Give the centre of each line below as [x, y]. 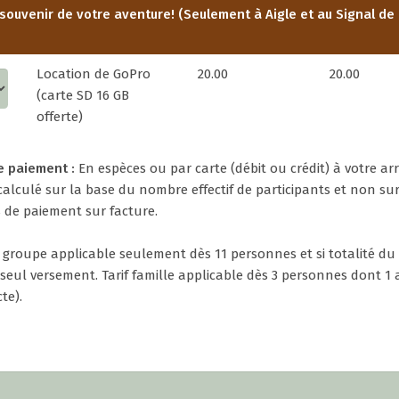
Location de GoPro [94, 73]
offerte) [60, 116]
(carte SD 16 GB [83, 95]
